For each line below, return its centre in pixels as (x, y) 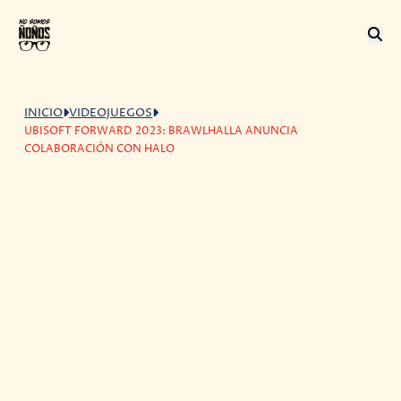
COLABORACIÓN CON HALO (100, 149)
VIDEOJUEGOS (111, 113)
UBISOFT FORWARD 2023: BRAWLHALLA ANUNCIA (162, 131)
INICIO (44, 113)
